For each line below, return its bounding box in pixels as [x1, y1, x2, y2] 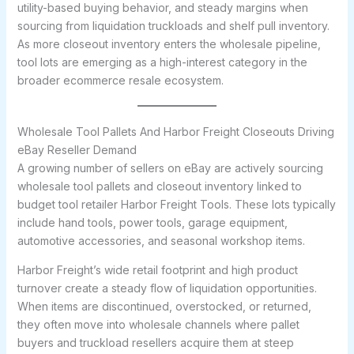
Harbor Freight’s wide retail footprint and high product [17, 263, 298, 277]
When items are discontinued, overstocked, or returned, [17, 299, 311, 313]
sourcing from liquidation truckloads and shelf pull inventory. [17, 19, 330, 32]
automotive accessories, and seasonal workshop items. [17, 234, 305, 247]
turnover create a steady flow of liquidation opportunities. [17, 281, 317, 295]
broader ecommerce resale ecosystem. [17, 73, 224, 87]
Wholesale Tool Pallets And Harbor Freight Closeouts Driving [17, 125, 334, 138]
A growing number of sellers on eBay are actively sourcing [17, 161, 323, 175]
